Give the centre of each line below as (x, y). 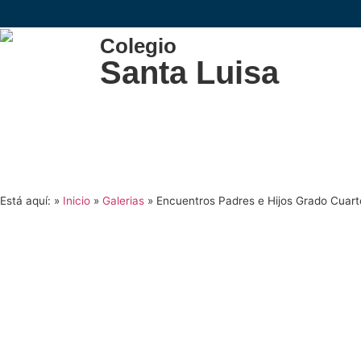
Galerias (123, 201)
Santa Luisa (190, 73)
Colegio (139, 46)
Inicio (77, 201)
